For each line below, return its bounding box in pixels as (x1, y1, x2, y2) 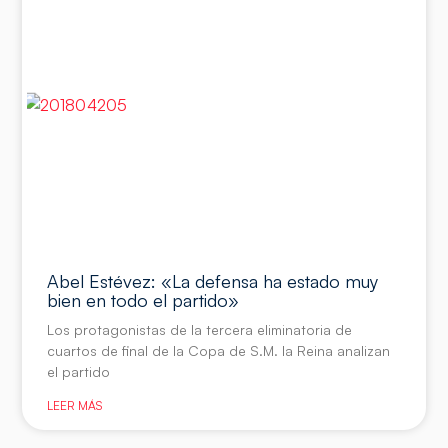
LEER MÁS (47, 398, 103, 414)
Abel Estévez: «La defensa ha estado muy (47, 270, 379, 293)
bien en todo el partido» (47, 289, 240, 312)
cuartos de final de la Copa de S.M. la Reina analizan (47, 342, 391, 360)
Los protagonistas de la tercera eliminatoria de (47, 321, 353, 339)
